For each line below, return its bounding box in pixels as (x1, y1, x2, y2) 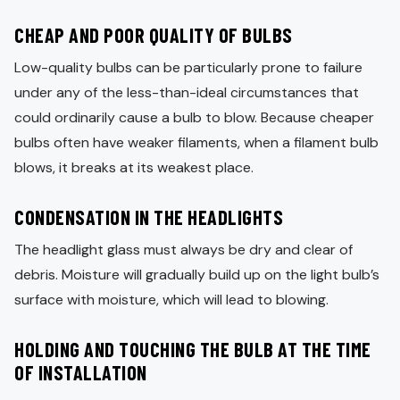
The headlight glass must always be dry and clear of (14, 240, 353, 260)
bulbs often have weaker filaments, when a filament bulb (14, 133, 379, 153)
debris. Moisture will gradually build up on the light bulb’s (14, 265, 379, 285)
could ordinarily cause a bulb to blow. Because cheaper (14, 108, 374, 128)
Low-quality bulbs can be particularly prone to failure (14, 58, 362, 78)
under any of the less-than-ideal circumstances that (14, 83, 359, 103)
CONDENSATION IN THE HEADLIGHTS (14, 205, 283, 229)
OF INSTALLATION (14, 361, 147, 385)
